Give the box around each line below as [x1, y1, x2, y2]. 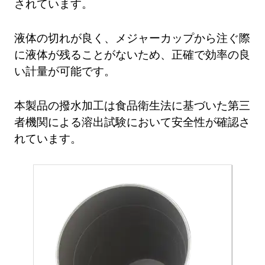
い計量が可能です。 [14, 63, 116, 78]
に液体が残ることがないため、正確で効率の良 [14, 46, 251, 62]
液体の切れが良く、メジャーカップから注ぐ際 [14, 30, 251, 45]
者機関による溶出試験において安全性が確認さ [14, 114, 251, 129]
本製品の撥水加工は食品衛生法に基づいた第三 [14, 97, 251, 112]
